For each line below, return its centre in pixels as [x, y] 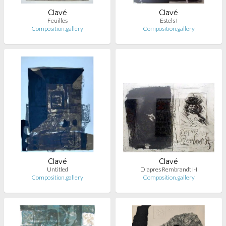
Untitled [57, 169]
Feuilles [57, 20]
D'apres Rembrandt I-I [168, 169]
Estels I [168, 20]
